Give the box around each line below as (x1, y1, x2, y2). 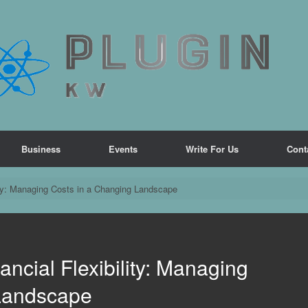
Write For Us (186, 142, 239, 155)
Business (21, 142, 60, 155)
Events (109, 142, 137, 155)
